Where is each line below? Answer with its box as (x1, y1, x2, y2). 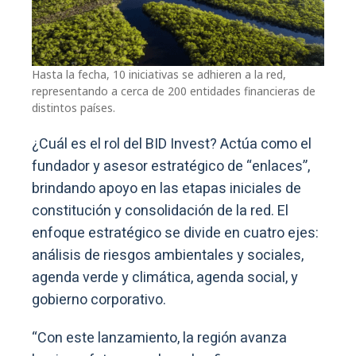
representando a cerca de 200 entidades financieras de (32, 83, 315, 99)
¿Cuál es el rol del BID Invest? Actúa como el (32, 133, 311, 156)
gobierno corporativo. (32, 289, 166, 311)
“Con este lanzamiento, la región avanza (32, 327, 287, 350)
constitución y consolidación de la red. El (32, 200, 288, 222)
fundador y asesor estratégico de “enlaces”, (32, 156, 310, 178)
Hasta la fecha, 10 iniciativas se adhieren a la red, (32, 67, 286, 83)
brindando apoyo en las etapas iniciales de (32, 178, 301, 200)
